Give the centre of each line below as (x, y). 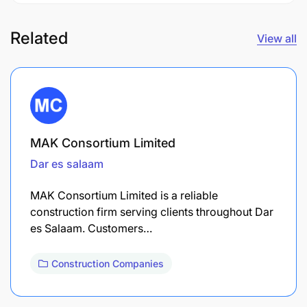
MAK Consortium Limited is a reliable (124, 195)
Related (39, 38)
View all (277, 38)
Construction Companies (108, 263)
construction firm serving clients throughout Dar (152, 211)
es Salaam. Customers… (91, 228)
